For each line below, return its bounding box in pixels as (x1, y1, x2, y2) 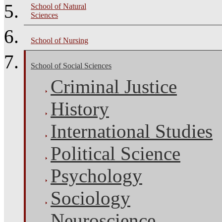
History (51, 98, 109, 119)
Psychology (51, 165, 142, 186)
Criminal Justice (51, 75, 177, 97)
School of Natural (31, 1, 86, 10)
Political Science (51, 142, 180, 164)
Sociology (51, 187, 130, 209)
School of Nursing (31, 36, 88, 45)
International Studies (51, 120, 213, 142)
